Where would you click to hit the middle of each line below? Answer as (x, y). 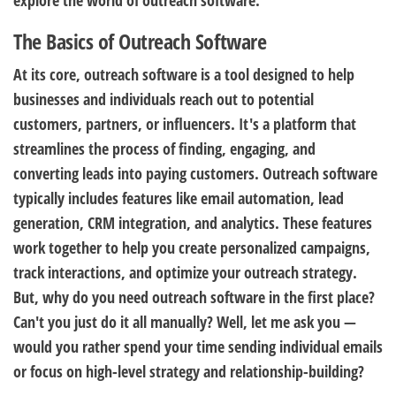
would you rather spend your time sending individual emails (198, 346)
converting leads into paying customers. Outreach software (195, 173)
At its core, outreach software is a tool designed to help (184, 74)
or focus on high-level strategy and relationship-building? (189, 371)
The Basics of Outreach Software (140, 41)
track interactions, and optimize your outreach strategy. (185, 272)
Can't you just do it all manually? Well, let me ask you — (185, 322)
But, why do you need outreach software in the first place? (194, 297)
